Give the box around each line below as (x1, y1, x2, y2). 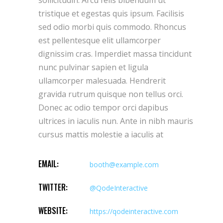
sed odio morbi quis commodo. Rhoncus (38, 21, 186, 32)
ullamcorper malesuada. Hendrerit (38, 75, 166, 86)
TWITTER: (38, 181, 68, 193)
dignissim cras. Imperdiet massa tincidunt (38, 48, 192, 59)
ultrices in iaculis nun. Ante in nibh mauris (38, 115, 193, 126)
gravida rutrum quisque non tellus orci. (38, 88, 183, 100)
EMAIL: (38, 157, 59, 170)
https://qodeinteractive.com (90, 206, 178, 216)
